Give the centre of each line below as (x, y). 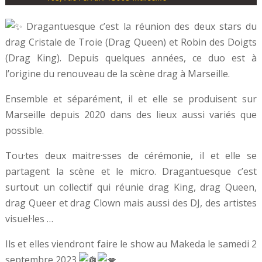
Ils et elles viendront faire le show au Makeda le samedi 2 (131, 244)
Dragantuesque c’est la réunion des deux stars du (139, 27)
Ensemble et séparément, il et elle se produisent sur (131, 99)
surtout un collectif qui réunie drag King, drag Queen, (131, 187)
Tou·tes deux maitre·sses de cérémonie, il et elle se (131, 156)
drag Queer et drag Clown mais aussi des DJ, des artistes (131, 203)
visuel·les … (29, 219)
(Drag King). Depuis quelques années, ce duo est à (131, 58)
